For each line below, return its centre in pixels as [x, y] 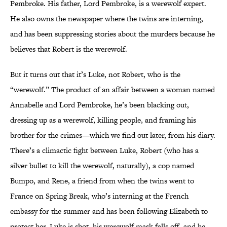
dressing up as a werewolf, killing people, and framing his [103, 120]
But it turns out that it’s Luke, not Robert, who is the [95, 74]
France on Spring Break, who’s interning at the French [99, 196]
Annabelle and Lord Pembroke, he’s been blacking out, [100, 105]
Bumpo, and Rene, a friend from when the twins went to [102, 181]
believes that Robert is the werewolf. [69, 49]
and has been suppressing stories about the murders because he [112, 34]
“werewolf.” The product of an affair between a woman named [112, 90]
